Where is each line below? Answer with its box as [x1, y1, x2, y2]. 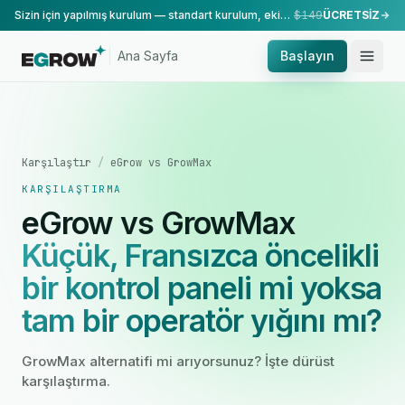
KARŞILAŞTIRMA [22, 183, 123, 195]
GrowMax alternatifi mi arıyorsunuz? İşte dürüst [22, 353, 334, 370]
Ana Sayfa [118, 48, 179, 63]
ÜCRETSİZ [323, 8, 380, 22]
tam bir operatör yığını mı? [22, 302, 382, 339]
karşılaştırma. [22, 372, 110, 390]
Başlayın [280, 48, 334, 63]
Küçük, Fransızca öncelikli [22, 237, 379, 274]
